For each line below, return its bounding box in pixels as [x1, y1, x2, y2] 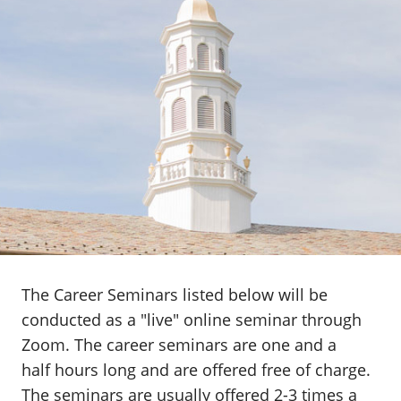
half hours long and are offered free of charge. [21, 359, 371, 380]
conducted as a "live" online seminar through [21, 309, 362, 330]
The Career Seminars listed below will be [21, 284, 328, 305]
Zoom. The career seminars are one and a [21, 334, 337, 355]
